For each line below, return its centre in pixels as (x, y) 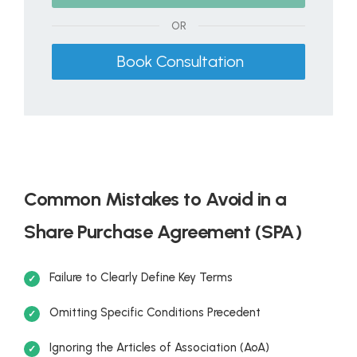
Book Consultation (178, 61)
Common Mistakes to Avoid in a (155, 199)
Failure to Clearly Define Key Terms (141, 278)
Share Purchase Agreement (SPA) (163, 232)
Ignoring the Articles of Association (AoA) (159, 348)
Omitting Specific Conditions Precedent (155, 313)
